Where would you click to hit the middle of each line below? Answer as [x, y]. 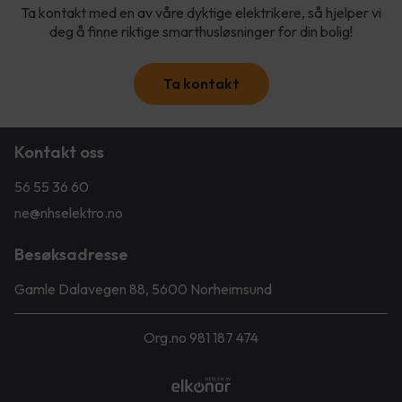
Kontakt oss [59, 153]
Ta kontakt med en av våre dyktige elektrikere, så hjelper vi [201, 13]
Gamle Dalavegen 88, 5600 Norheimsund [143, 289]
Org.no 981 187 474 [201, 338]
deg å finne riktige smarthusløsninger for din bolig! [201, 32]
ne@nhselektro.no [69, 213]
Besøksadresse [71, 255]
